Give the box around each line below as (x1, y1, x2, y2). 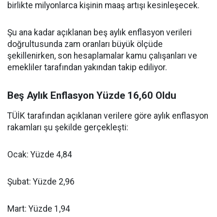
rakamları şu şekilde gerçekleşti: (7, 123, 128, 132)
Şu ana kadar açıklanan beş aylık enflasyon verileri (7, 28, 192, 37)
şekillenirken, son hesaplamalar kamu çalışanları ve (7, 51, 197, 61)
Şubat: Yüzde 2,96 (7, 177, 75, 186)
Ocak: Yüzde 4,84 (7, 150, 72, 159)
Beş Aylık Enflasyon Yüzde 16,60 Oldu (7, 90, 176, 101)
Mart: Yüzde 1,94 (7, 204, 70, 214)
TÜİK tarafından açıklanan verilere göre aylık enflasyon (7, 111, 208, 121)
